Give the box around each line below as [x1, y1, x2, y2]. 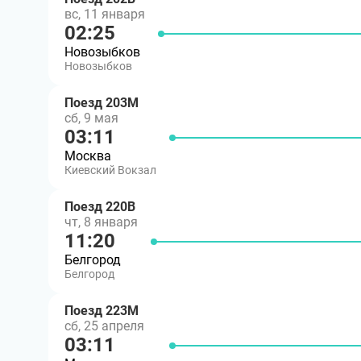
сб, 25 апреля [64, 318, 144, 334]
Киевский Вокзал [64, 164, 156, 176]
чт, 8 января [64, 214, 138, 230]
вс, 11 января [64, 6, 145, 22]
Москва [64, 148, 111, 164]
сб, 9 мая [64, 110, 118, 126]
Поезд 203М [64, 95, 139, 110]
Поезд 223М [64, 303, 139, 318]
